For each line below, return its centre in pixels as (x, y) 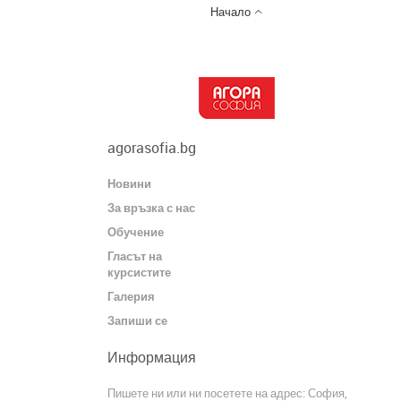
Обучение (136, 231)
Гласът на (135, 256)
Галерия (131, 296)
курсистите (139, 272)
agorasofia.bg (152, 147)
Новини (129, 183)
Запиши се (137, 321)
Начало (231, 11)
